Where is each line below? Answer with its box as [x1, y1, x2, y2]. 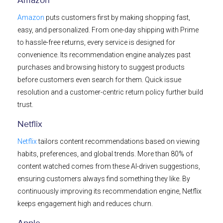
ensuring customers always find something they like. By [17, 175, 190, 183]
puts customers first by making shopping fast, [44, 13, 190, 22]
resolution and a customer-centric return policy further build [17, 88, 203, 97]
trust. [17, 101, 33, 109]
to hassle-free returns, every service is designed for [17, 38, 175, 47]
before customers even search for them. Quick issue [17, 76, 181, 84]
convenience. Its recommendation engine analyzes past [17, 51, 191, 59]
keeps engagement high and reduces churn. [17, 200, 153, 208]
